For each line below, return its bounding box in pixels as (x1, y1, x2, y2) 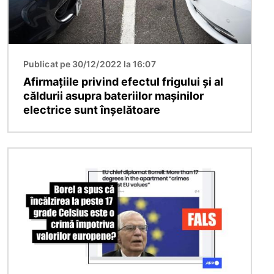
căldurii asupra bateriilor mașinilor (23, 89, 204, 103)
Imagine (8, 149, 46, 162)
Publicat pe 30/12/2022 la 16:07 (23, 59, 156, 70)
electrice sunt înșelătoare (23, 103, 160, 117)
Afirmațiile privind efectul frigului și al (23, 75, 223, 89)
